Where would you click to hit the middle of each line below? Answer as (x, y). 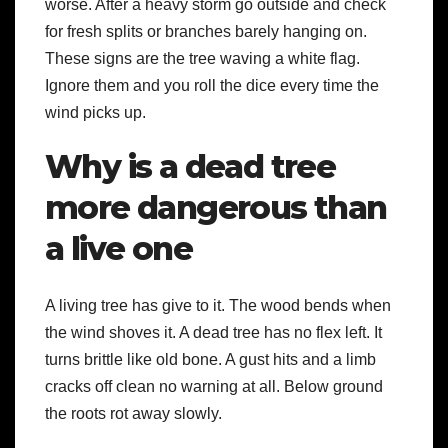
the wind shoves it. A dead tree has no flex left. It (213, 332)
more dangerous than (216, 208)
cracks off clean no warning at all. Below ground (214, 386)
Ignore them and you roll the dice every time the (212, 86)
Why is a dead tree (190, 167)
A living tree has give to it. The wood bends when (218, 305)
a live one (118, 249)
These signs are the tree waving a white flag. (202, 59)
